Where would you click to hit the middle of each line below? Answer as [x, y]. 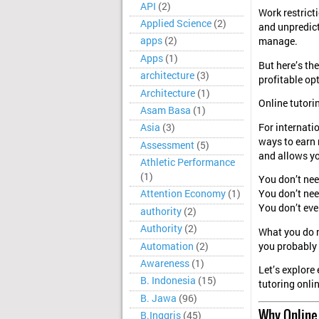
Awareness [165, 263]
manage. [278, 42]
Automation [167, 246]
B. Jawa [158, 298]
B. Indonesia [168, 281]
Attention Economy [183, 194]
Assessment [167, 145]
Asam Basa [166, 110]
